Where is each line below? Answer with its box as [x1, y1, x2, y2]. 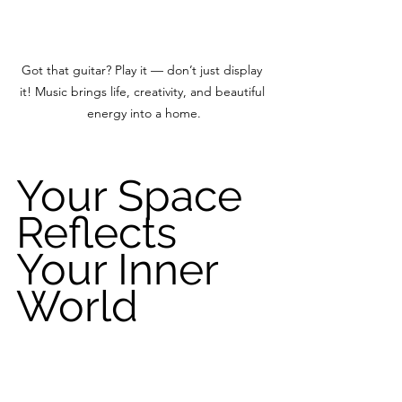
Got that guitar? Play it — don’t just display [22, 62, 266, 78]
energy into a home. [86, 105, 201, 121]
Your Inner [16, 244, 229, 294]
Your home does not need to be [16, 352, 225, 369]
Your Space [16, 170, 253, 221]
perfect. [16, 373, 66, 390]
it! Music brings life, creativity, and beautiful [19, 83, 268, 100]
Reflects [16, 207, 188, 258]
